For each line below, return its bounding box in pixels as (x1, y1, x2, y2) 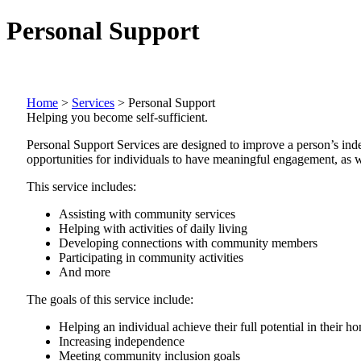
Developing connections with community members (59, 235, 317, 250)
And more (59, 264, 110, 279)
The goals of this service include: (27, 292, 193, 306)
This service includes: (27, 179, 136, 193)
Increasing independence (59, 334, 185, 348)
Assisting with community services (59, 206, 235, 221)
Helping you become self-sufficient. (27, 110, 208, 124)
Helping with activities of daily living (59, 221, 247, 235)
